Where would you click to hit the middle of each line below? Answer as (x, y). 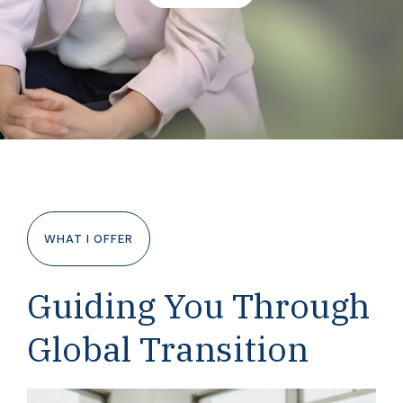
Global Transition (168, 349)
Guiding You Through (198, 305)
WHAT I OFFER (89, 239)
